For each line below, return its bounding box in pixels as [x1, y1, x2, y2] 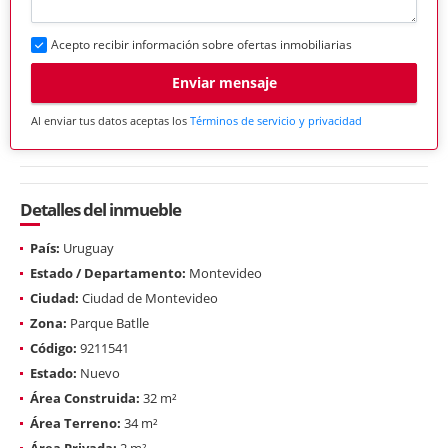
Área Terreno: [30, 413, 121, 432]
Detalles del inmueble [20, 197, 181, 221]
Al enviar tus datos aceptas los [31, 112, 190, 128]
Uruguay [60, 238, 114, 257]
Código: [30, 338, 77, 357]
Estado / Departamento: [30, 263, 186, 282]
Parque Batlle [67, 313, 149, 332]
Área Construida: [30, 388, 140, 407]
